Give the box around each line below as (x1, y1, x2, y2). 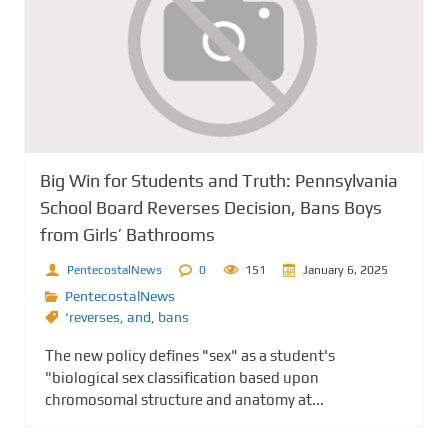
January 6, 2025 (303, 262, 388, 277)
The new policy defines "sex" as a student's (45, 347, 335, 365)
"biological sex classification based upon (45, 369, 319, 387)
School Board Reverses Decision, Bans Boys (40, 197, 382, 219)
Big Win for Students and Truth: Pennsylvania (40, 170, 398, 192)
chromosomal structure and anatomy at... (45, 391, 324, 409)
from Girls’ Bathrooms (40, 224, 215, 246)
